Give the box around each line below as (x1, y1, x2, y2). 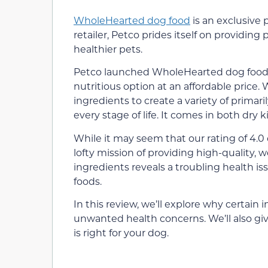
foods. (74, 174, 102, 187)
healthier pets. (74, 42, 142, 55)
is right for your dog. (74, 226, 169, 239)
